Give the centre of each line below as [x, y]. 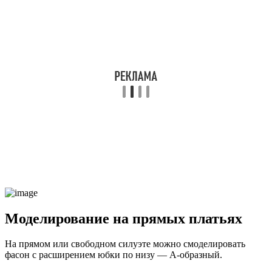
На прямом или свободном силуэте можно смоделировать [125, 244]
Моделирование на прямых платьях [124, 218]
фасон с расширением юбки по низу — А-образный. [114, 255]
